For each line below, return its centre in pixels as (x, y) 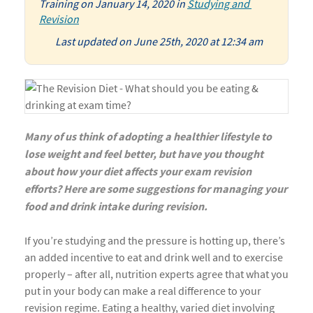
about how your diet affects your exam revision (138, 172)
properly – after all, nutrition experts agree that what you (156, 274)
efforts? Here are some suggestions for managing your (156, 189)
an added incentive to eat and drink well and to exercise (154, 257)
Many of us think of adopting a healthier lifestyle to (148, 137)
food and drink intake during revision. (116, 207)
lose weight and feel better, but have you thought (144, 154)
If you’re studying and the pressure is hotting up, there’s (155, 240)
